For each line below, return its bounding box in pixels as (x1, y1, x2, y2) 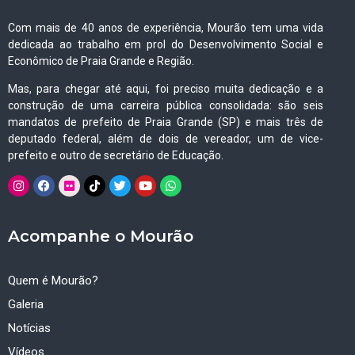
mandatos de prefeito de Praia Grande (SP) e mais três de (8, 116, 323, 129)
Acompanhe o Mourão (8, 227, 193, 246)
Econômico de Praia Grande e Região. (8, 54, 194, 67)
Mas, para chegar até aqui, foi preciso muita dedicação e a (8, 82, 323, 96)
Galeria (8, 297, 44, 312)
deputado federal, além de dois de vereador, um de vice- (8, 132, 323, 146)
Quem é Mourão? (8, 273, 98, 288)
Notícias (8, 321, 51, 336)
